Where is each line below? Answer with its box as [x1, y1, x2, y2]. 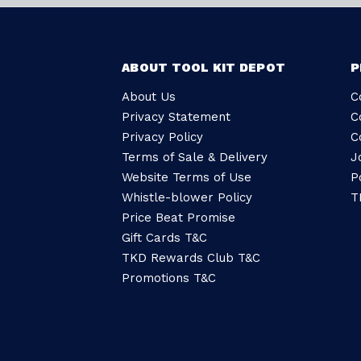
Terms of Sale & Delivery [122, 150, 268, 164]
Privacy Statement [122, 110, 230, 124]
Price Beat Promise [122, 210, 235, 225]
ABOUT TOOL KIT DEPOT [122, 60, 285, 75]
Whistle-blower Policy [122, 190, 252, 205]
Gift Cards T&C [122, 230, 207, 245]
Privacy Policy [122, 130, 203, 144]
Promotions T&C [122, 271, 216, 285]
